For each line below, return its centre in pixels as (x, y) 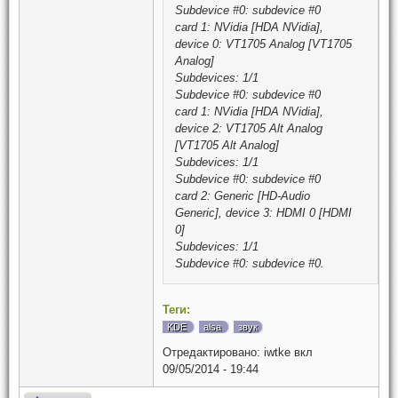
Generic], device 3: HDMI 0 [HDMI (263, 212)
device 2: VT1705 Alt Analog (249, 128)
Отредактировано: (211, 352)
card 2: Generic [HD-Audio (243, 195)
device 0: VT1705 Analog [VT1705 (263, 44)
